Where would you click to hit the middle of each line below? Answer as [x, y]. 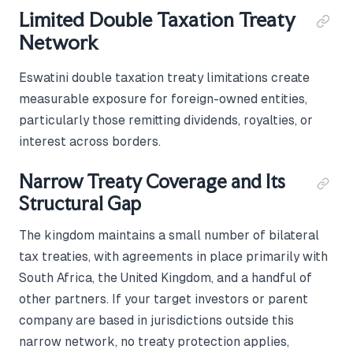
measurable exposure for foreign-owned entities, [163, 99]
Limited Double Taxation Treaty [157, 20]
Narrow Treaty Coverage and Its [152, 182]
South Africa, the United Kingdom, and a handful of [165, 278]
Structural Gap [80, 204]
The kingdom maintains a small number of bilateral [169, 236]
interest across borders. [90, 142]
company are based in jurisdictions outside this [156, 321]
